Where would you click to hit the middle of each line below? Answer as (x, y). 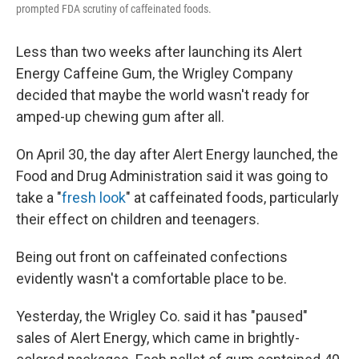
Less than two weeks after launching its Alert (159, 51)
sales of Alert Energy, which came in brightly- (158, 337)
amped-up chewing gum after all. (120, 116)
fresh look (94, 197)
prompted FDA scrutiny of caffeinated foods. (114, 8)
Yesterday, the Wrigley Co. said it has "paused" (162, 316)
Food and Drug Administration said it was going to (172, 175)
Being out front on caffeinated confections (152, 256)
